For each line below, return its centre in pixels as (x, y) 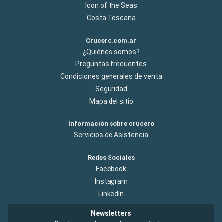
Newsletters (111, 213)
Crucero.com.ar (111, 40)
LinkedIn (111, 194)
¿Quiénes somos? (111, 52)
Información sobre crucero (111, 124)
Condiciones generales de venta (111, 77)
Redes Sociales (111, 158)
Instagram (111, 181)
